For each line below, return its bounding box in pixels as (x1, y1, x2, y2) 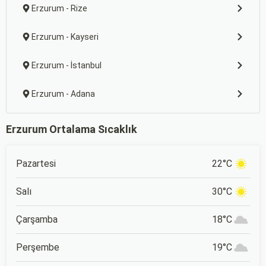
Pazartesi (16, 158, 56, 169)
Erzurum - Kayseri (31, 32, 99, 42)
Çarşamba (16, 214, 58, 225)
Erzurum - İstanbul (31, 61, 102, 70)
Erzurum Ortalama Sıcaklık (6, 123, 137, 135)
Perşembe (16, 242, 59, 253)
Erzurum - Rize (31, 4, 87, 13)
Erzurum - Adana (31, 89, 95, 99)
